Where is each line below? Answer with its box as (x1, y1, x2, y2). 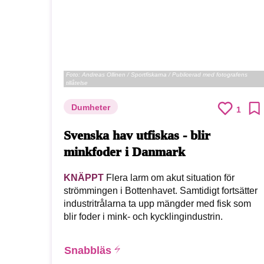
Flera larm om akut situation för (104, 172, 235, 183)
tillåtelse (66, 80, 88, 87)
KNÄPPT (64, 172, 104, 183)
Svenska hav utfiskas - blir (64, 128, 210, 143)
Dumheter (71, 103, 110, 113)
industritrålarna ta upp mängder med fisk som (64, 198, 251, 209)
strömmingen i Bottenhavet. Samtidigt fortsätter (64, 185, 258, 196)
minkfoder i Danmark (64, 144, 185, 160)
